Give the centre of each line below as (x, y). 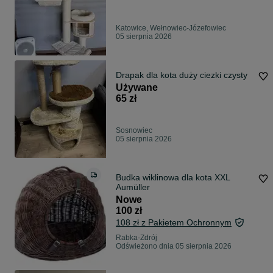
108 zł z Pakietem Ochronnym (174, 223)
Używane (137, 88)
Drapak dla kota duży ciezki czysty (182, 75)
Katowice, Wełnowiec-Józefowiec (171, 28)
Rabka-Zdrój (136, 238)
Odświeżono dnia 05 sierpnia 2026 (174, 246)
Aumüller (133, 187)
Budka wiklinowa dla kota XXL (173, 178)
